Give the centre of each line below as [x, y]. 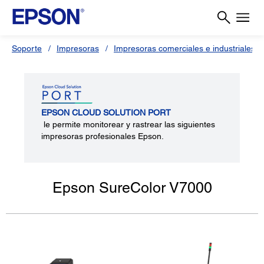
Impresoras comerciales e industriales [184, 48]
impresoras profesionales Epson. [103, 136]
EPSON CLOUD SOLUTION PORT [106, 113]
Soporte [27, 48]
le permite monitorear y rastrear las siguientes [128, 124]
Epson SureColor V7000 [132, 188]
